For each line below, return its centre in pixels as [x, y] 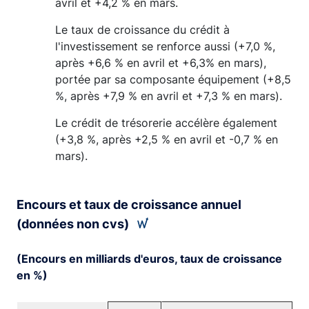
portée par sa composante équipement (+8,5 [173, 79]
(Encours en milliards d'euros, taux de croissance [149, 259]
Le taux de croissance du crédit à [142, 30]
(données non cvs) [74, 224]
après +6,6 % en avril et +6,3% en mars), [161, 63]
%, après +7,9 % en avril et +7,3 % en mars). [169, 96]
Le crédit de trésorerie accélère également [166, 123]
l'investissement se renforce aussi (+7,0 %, [165, 46]
